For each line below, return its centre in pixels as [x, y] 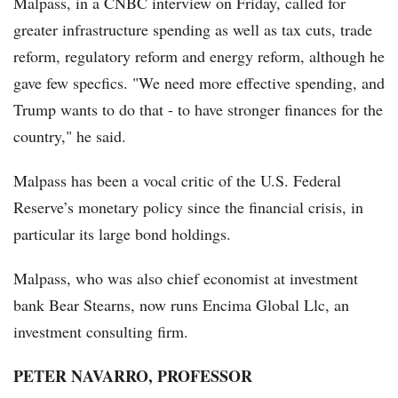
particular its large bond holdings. [122, 234]
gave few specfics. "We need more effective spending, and [199, 83]
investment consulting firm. [101, 332]
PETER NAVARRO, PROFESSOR [133, 376]
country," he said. [70, 136]
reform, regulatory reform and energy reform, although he [199, 56]
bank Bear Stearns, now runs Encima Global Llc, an [181, 305]
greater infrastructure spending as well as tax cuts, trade [193, 30]
